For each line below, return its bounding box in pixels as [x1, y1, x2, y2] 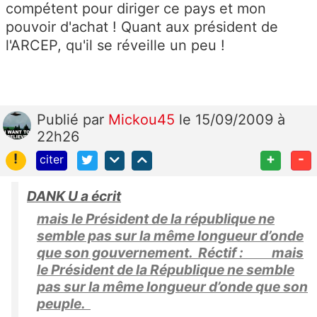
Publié [37, 110, 83, 128]
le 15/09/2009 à [179, 110, 285, 128]
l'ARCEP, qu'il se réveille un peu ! [6, 36, 225, 54]
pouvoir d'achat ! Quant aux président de [6, 18, 278, 35]
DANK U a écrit [27, 188, 121, 205]
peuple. [37, 295, 91, 313]
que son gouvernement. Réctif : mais [37, 244, 304, 262]
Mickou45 [108, 110, 179, 128]
